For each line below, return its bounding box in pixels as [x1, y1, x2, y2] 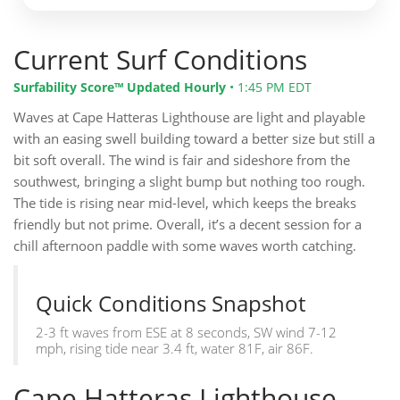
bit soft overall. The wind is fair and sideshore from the [13, 151, 350, 170]
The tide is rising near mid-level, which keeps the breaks [13, 194, 356, 212]
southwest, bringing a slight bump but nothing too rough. [13, 172, 365, 191]
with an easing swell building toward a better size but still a [13, 129, 375, 148]
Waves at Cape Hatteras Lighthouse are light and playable [13, 108, 365, 127]
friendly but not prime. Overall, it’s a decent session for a [13, 215, 362, 234]
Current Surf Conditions [13, 41, 307, 79]
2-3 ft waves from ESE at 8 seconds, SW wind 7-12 [36, 323, 337, 342]
